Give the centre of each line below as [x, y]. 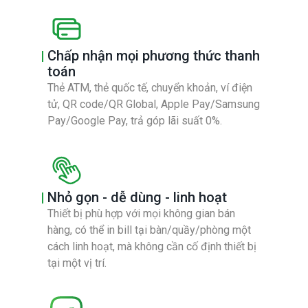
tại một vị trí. [77, 263]
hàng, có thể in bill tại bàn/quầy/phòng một [149, 230]
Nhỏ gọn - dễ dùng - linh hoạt [137, 197]
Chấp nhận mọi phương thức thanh [153, 55]
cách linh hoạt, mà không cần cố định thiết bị [152, 246]
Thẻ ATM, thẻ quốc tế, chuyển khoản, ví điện [150, 87]
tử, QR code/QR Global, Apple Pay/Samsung [153, 104]
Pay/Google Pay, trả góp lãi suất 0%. [134, 120]
